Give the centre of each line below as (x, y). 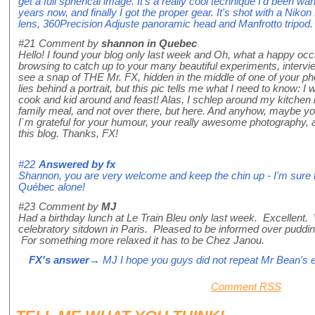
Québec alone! (52, 187)
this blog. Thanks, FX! (68, 133)
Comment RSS (246, 287)
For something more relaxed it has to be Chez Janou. (141, 240)
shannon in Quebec (149, 43)
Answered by (72, 164)
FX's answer (59, 260)
